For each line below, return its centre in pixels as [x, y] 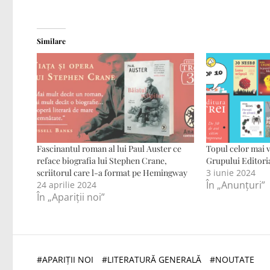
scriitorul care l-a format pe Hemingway [112, 173]
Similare [51, 41]
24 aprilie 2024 [67, 185]
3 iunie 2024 [231, 173]
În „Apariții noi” [71, 197]
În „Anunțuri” [236, 185]
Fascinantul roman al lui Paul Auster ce [109, 149]
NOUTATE [235, 260]
